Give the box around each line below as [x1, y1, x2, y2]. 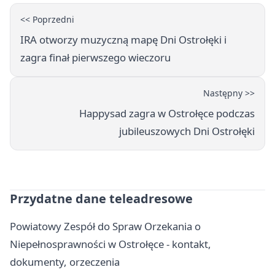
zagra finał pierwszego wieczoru [20, 50, 171, 65]
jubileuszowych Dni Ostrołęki [119, 124, 255, 139]
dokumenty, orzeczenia [10, 255, 120, 269]
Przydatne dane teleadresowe [10, 190, 193, 207]
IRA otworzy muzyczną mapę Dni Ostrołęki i [20, 33, 227, 47]
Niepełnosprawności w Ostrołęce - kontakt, [10, 237, 211, 252]
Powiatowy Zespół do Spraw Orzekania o [10, 219, 201, 234]
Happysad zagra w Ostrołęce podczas [79, 106, 255, 121]
